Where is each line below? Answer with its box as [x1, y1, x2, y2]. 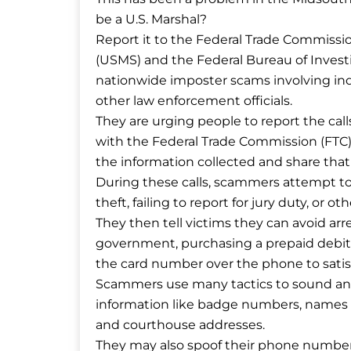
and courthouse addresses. [96, 317, 265, 333]
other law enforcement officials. [96, 93, 292, 109]
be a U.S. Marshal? [96, 12, 207, 27]
